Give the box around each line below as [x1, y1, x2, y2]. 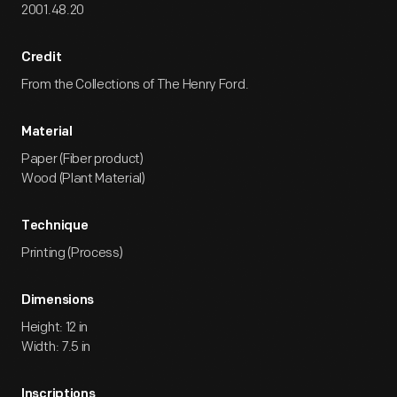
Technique [21, 220, 89, 233]
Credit [21, 51, 62, 65]
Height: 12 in [21, 319, 89, 336]
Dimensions [21, 294, 94, 307]
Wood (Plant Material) [21, 170, 145, 187]
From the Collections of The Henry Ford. [21, 76, 249, 93]
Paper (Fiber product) [21, 151, 144, 167]
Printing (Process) [21, 245, 123, 261]
